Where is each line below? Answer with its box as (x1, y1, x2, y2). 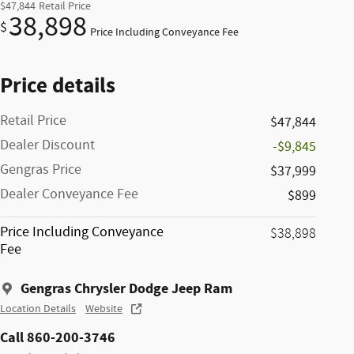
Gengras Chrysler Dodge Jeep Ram (21, 278, 232, 299)
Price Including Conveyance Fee (90, 24, 239, 40)
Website (85, 301, 122, 316)
